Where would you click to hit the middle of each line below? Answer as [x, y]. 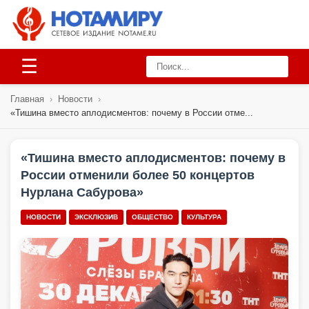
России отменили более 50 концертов [138, 175]
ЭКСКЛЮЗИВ [96, 217]
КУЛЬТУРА [204, 217]
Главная [27, 99]
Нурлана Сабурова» [82, 192]
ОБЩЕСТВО [152, 217]
